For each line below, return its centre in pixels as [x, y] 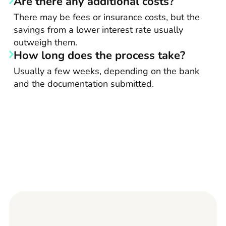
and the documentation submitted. [84, 84]
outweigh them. [45, 43]
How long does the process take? [99, 56]
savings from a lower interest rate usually [98, 30]
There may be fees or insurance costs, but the [107, 17]
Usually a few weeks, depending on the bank [106, 71]
